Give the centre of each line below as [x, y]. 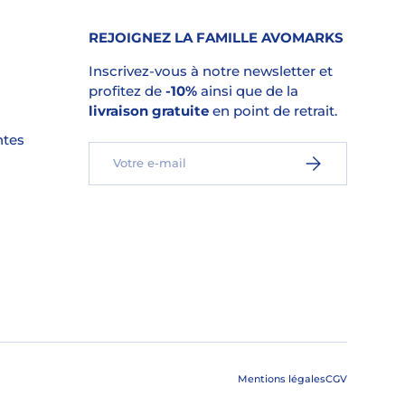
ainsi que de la [247, 91]
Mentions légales [282, 379]
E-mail [108, 150]
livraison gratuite [148, 111]
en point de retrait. [273, 111]
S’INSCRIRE [335, 158]
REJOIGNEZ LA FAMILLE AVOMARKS [216, 38]
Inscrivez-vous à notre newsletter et [210, 71]
